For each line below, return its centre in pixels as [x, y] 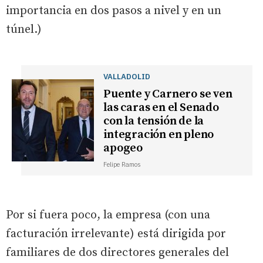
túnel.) [24, 29]
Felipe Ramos [122, 164]
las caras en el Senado [161, 107]
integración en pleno [159, 134]
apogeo [123, 148]
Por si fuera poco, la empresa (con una [108, 215]
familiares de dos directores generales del [117, 252]
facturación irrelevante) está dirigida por [116, 234]
